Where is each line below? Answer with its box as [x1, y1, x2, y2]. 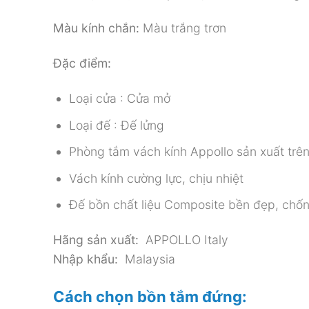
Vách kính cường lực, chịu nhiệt [68, 170, 243, 186]
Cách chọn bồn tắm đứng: [53, 288, 247, 306]
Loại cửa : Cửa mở [68, 91, 170, 106]
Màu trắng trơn [139, 21, 226, 36]
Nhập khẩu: [53, 252, 118, 267]
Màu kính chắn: [53, 21, 139, 36]
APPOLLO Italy [139, 232, 228, 248]
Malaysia [118, 252, 175, 267]
